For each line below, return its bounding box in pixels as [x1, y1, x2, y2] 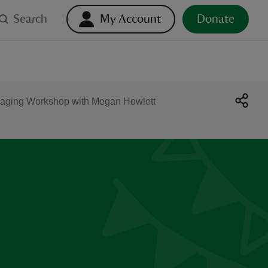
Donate [197, 13, 234, 25]
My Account [100, 13, 161, 25]
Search [13, 13, 47, 25]
